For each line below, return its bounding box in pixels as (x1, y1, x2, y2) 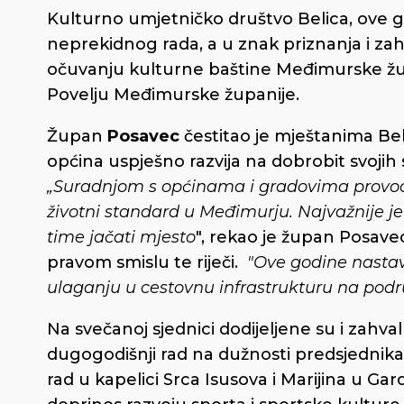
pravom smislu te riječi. (47, 252, 247, 272)
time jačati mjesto (47, 226, 196, 247)
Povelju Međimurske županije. (47, 84, 299, 105)
